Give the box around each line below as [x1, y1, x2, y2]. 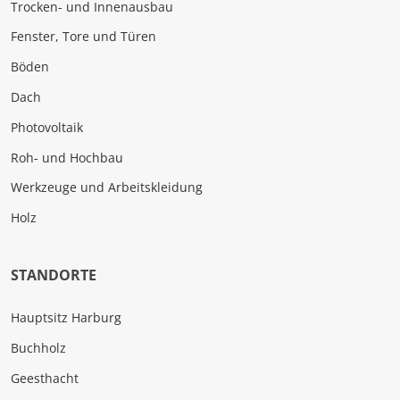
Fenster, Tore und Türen [11, 28, 156, 46]
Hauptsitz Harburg [11, 309, 121, 326]
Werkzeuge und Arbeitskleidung [11, 179, 203, 196]
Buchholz [11, 338, 66, 356]
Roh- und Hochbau [11, 148, 123, 166]
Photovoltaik [11, 118, 83, 136]
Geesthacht [11, 369, 79, 387]
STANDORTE [11, 265, 96, 285]
